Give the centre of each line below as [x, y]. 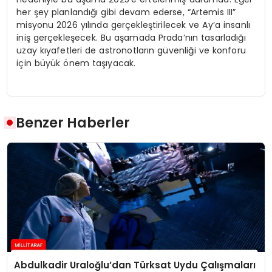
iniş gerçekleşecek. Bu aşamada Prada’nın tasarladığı [131, 37]
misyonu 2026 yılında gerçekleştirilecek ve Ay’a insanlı [133, 25]
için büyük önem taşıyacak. [76, 63]
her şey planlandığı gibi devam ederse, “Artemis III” [126, 12]
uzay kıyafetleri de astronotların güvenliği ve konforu [131, 50]
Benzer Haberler [73, 123]
